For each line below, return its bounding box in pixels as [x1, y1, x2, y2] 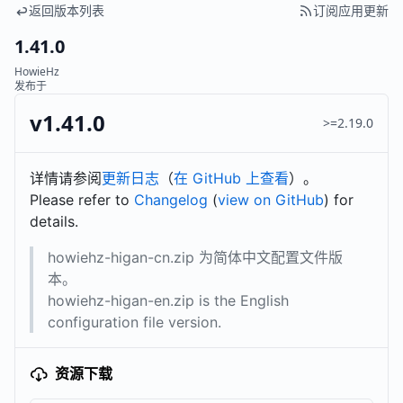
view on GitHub [218, 191, 324, 209]
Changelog [134, 191, 208, 209]
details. [30, 212, 78, 230]
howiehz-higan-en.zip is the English [48, 291, 289, 309]
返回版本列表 [29, 2, 104, 19]
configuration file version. [48, 313, 221, 331]
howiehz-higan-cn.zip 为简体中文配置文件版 [48, 248, 343, 266]
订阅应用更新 [313, 2, 389, 19]
